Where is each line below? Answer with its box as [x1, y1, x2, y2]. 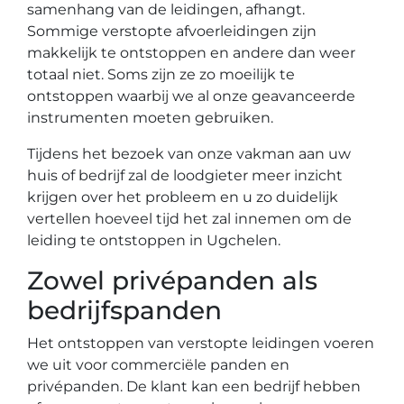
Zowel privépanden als [27, 265, 317, 296]
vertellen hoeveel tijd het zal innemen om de [27, 210, 352, 227]
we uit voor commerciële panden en [27, 356, 289, 373]
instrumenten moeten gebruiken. [27, 109, 273, 126]
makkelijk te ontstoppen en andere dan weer [27, 44, 355, 61]
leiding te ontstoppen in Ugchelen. [27, 232, 280, 249]
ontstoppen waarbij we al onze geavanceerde [27, 87, 355, 105]
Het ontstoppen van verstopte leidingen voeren [27, 335, 374, 352]
